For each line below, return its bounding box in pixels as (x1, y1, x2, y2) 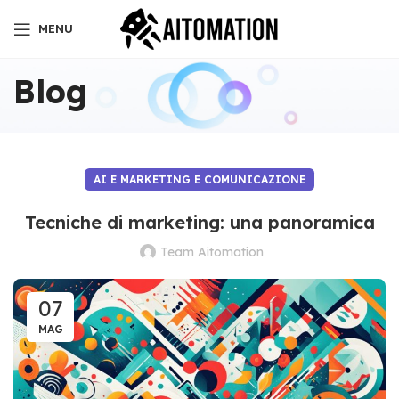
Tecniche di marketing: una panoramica (24, 211, 375, 233)
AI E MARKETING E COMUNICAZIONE (94, 173, 305, 186)
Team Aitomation (160, 244, 264, 260)
